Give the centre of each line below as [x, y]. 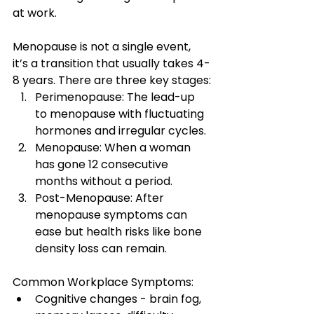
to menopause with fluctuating [121, 114]
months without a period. [104, 181]
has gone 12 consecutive [103, 164]
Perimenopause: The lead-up [116, 97]
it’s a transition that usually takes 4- [111, 63]
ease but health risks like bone [120, 232]
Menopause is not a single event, [104, 47]
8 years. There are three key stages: [112, 80]
